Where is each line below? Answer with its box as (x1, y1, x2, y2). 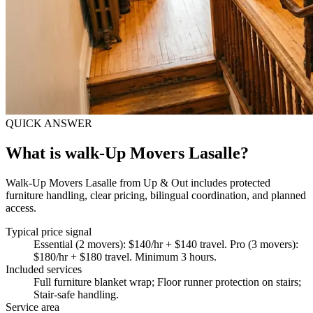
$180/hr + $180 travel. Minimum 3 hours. (34, 250, 217, 263)
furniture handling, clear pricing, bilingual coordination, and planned (6, 189, 306, 201)
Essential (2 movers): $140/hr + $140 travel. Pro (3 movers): (34, 238, 298, 250)
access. (6, 201, 36, 214)
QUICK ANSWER (6, 117, 92, 129)
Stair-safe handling (34, 288, 116, 300)
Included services (6, 263, 82, 275)
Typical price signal (6, 225, 92, 238)
